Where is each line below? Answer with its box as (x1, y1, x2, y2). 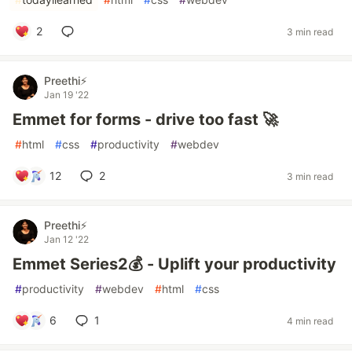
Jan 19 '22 (44, 89, 89, 101)
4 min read (287, 314, 333, 327)
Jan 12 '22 (44, 233, 89, 245)
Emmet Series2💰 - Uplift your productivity (13, 255, 336, 273)
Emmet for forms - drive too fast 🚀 (13, 110, 278, 129)
